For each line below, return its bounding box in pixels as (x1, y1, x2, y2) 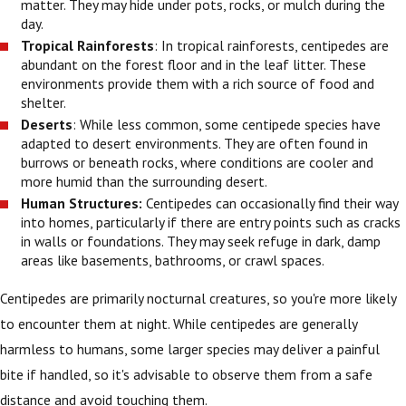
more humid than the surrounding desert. (21, 171, 271, 190)
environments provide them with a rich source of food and (21, 73, 375, 92)
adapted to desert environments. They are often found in (21, 133, 369, 152)
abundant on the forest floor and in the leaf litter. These (21, 54, 367, 73)
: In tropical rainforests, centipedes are (154, 35, 390, 54)
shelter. (21, 92, 70, 111)
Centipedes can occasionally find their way (142, 194, 399, 213)
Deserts (21, 114, 73, 133)
